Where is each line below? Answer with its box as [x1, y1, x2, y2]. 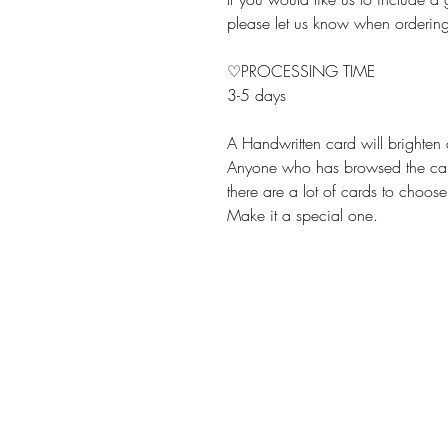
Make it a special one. [227, 204, 378, 226]
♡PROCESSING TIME [227, 60, 375, 82]
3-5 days [227, 84, 286, 106]
